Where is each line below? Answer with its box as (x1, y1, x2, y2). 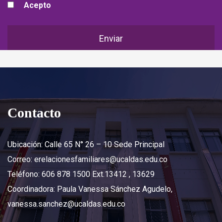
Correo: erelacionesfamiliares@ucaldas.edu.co (7, 154, 167, 164)
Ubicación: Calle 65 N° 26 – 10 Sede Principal (7, 139, 165, 149)
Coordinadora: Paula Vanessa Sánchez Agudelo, (7, 184, 172, 194)
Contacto (7, 105, 61, 120)
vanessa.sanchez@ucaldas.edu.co (7, 199, 125, 209)
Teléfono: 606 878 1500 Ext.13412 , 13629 (7, 169, 155, 179)
